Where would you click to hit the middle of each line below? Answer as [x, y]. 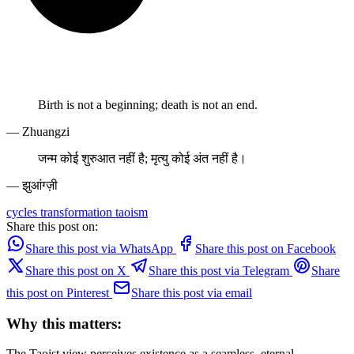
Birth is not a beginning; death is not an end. [148, 104]
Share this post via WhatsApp [99, 248]
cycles [23, 212]
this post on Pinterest [58, 292]
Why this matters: [64, 323]
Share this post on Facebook [265, 248]
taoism [132, 212]
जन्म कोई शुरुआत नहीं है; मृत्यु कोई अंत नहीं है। [142, 158]
